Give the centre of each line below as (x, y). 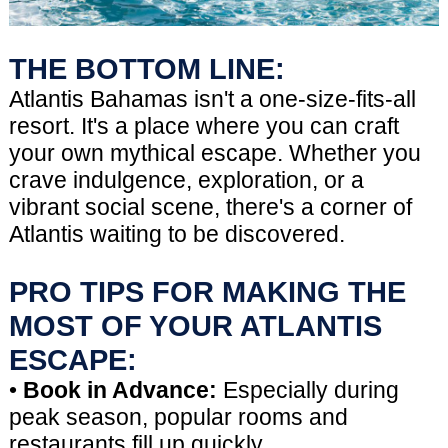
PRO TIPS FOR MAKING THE (207, 292)
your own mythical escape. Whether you (214, 153)
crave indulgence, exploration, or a (186, 180)
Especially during (307, 390)
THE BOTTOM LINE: (146, 69)
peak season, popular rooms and (178, 417)
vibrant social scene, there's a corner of (210, 207)
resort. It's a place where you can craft (203, 126)
